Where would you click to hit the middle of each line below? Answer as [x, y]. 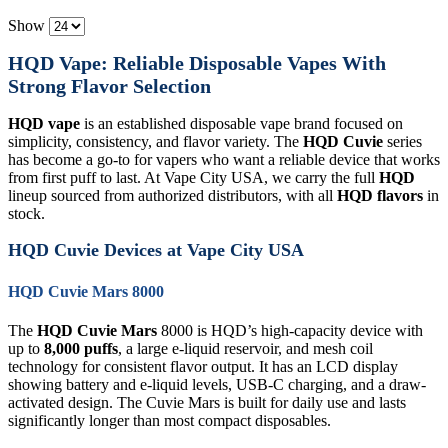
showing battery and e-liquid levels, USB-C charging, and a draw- [217, 384]
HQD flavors [380, 195]
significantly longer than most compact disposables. [169, 420]
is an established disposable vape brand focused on [241, 123]
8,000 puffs [81, 348]
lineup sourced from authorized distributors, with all [172, 195]
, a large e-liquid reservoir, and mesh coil [245, 348]
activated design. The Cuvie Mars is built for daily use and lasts [207, 402]
